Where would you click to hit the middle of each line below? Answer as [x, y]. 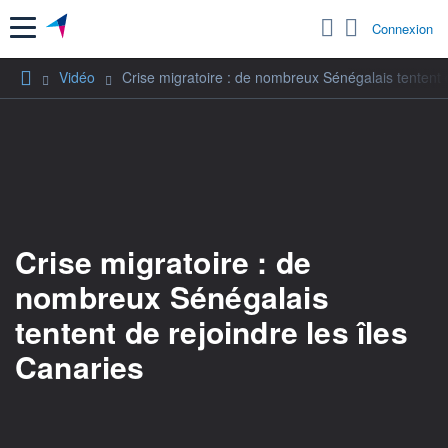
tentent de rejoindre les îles [211, 331]
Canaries [80, 366]
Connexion [402, 29]
